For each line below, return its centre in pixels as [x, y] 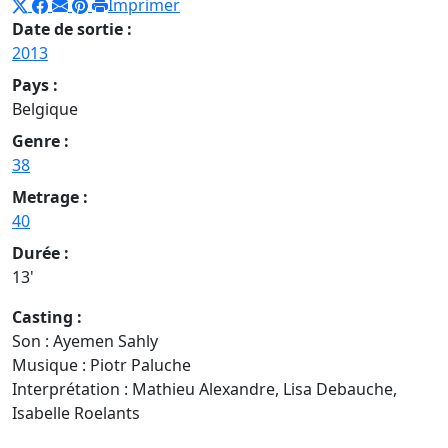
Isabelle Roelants [76, 412]
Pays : [35, 84]
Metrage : [50, 196]
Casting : [47, 316]
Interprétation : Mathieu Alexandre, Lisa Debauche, [204, 388]
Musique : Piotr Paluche [101, 364]
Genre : [40, 140]
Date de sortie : [72, 28]
